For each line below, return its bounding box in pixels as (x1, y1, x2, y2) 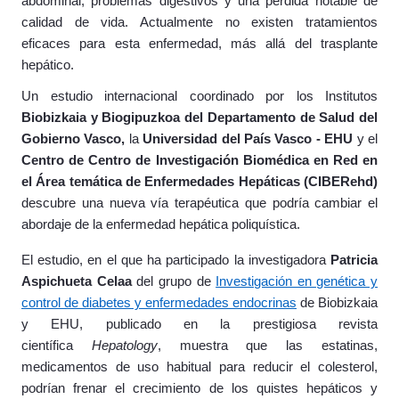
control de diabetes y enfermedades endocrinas (21, 296, 297, 310)
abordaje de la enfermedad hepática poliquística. (21, 217, 300, 232)
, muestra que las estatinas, (157, 338, 379, 353)
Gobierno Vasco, (21, 132, 126, 146)
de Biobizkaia (297, 296, 378, 310)
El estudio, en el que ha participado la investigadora (21, 253, 330, 267)
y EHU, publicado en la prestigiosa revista (21, 317, 378, 331)
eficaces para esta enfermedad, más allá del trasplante (21, 37, 378, 51)
